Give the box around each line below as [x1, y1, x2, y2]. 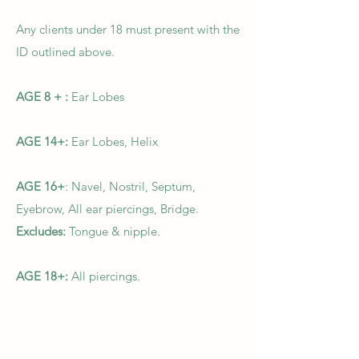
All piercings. [71, 268, 143, 284]
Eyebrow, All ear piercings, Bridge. [16, 201, 202, 216]
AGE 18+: [16, 268, 71, 284]
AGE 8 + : [16, 89, 68, 104]
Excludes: [16, 224, 69, 239]
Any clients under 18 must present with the [16, 22, 240, 37]
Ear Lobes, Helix [68, 134, 158, 149]
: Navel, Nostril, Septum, [65, 179, 196, 194]
